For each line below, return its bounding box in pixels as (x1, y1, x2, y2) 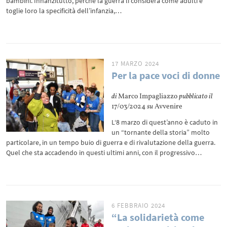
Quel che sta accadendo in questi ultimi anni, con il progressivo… (6, 148, 202, 157)
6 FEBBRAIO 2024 (111, 201, 166, 210)
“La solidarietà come (111, 211, 205, 223)
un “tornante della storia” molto (111, 128, 210, 137)
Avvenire (153, 102, 183, 111)
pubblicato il (179, 92, 213, 101)
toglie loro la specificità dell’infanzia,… (6, 6, 122, 15)
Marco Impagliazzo (117, 92, 179, 101)
